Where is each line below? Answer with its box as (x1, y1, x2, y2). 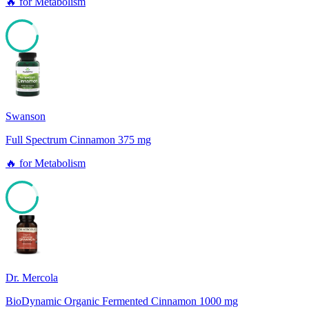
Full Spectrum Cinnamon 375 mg (6, 134, 151, 146)
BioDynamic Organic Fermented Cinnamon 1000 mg (6, 295, 238, 308)
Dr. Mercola (6, 272, 58, 284)
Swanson (6, 110, 46, 123)
